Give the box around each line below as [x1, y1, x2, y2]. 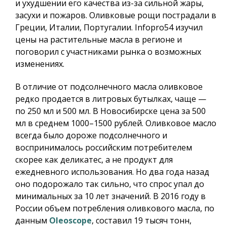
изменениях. [15, 58, 64, 70]
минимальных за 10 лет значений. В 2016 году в [15, 191, 206, 202]
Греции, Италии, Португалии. [15, 22, 135, 33]
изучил [173, 22, 203, 33]
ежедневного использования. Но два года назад [15, 166, 209, 178]
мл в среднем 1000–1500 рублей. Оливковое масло [15, 118, 216, 129]
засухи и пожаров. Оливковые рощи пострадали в [15, 10, 216, 21]
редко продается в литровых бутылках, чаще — [15, 93, 206, 105]
